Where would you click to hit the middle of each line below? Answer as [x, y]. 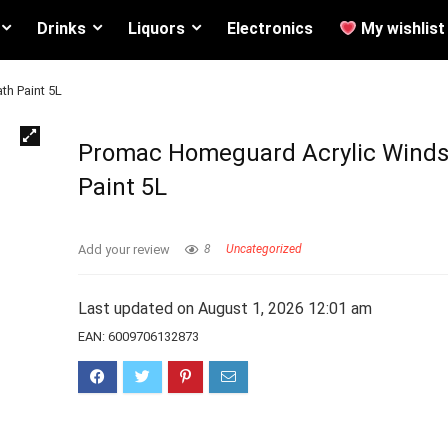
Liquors [156, 28]
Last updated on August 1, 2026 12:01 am [225, 308]
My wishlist [401, 28]
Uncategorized [264, 249]
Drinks [61, 28]
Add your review [124, 249]
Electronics [269, 28]
